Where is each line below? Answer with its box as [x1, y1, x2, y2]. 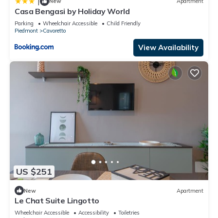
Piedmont [15, 27, 38, 34]
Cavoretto [43, 27, 66, 34]
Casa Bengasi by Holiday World [15, 6, 130, 16]
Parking [15, 19, 34, 27]
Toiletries [118, 209, 140, 217]
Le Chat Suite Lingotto [15, 196, 99, 206]
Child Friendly [107, 19, 141, 27]
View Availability [138, 42, 199, 52]
